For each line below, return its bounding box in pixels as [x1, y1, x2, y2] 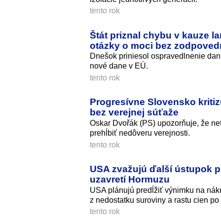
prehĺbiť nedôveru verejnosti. [90, 129, 190, 138]
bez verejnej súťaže [90, 107, 179, 118]
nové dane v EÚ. [90, 62, 148, 71]
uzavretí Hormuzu [90, 174, 170, 185]
